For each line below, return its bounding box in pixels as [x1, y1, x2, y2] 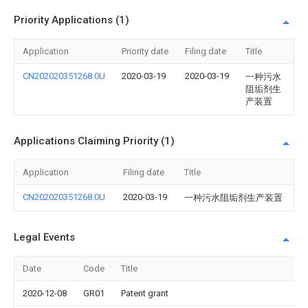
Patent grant [121, 288, 168, 298]
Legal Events [14, 231, 75, 243]
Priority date [122, 46, 168, 56]
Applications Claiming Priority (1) [14, 135, 175, 147]
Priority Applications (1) [14, 14, 129, 26]
